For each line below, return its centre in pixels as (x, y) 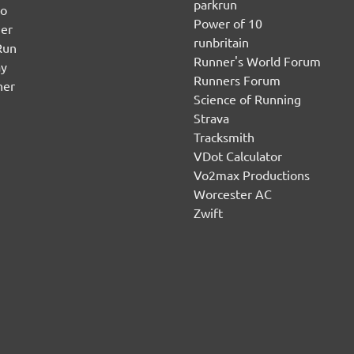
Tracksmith (224, 136)
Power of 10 (228, 23)
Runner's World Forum (257, 60)
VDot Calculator (237, 155)
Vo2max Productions (251, 174)
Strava (211, 117)
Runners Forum (237, 79)
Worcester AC (232, 193)
